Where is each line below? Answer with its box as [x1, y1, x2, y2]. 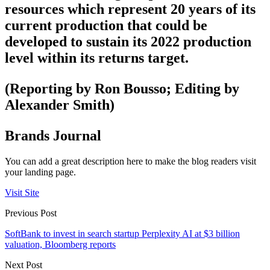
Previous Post [5, 208, 57, 219]
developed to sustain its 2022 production [5, 34, 251, 50]
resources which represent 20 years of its [5, 1, 256, 17]
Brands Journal [5, 128, 101, 144]
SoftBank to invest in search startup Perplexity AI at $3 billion [5, 228, 240, 239]
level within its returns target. [5, 50, 189, 66]
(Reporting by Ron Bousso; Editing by [5, 81, 239, 97]
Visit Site [5, 187, 39, 198]
